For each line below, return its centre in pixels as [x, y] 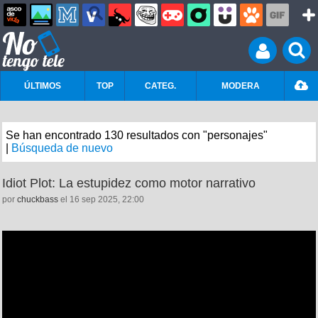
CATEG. [160, 86]
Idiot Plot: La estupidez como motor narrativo [129, 183]
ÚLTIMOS [43, 86]
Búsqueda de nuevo [62, 148]
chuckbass [38, 199]
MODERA [240, 86]
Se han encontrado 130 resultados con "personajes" [137, 135]
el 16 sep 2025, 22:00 [101, 199]
